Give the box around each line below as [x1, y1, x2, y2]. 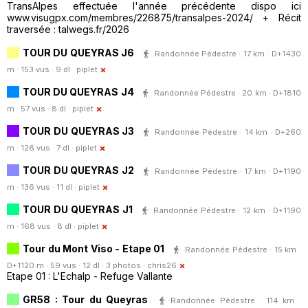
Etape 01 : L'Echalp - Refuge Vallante [7, 270, 173, 283]
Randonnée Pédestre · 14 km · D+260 [155, 126, 302, 137]
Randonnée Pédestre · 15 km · [185, 244, 302, 254]
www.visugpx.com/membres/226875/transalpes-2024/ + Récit [7, 12, 301, 24]
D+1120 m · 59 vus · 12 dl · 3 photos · [7, 261, 147, 271]
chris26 [147, 261, 177, 271]
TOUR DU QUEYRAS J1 [23, 203, 133, 215]
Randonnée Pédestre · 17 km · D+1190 [154, 166, 302, 176]
